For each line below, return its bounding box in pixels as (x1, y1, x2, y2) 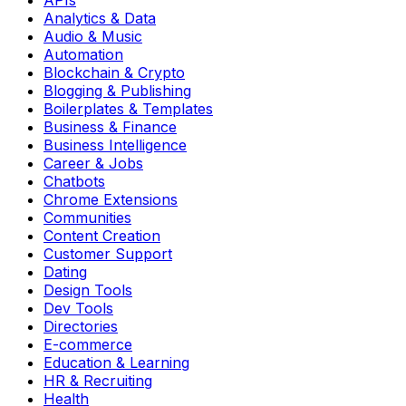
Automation (43, 44, 123, 63)
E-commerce (43, 334, 132, 353)
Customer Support (43, 244, 172, 263)
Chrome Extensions (43, 189, 178, 208)
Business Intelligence (43, 135, 187, 154)
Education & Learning (43, 353, 189, 372)
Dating (43, 262, 87, 281)
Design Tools (43, 280, 132, 299)
